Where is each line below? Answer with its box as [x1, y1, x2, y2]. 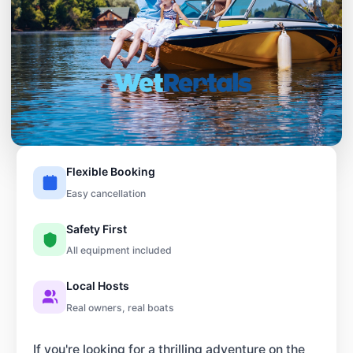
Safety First [66, 221, 127, 236]
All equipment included [66, 244, 172, 256]
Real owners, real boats [66, 301, 174, 314]
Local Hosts [66, 279, 129, 292]
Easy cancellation [66, 187, 146, 199]
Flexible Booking [66, 165, 155, 178]
